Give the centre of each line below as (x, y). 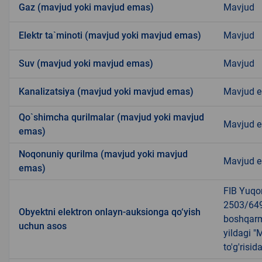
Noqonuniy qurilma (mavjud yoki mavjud (103, 154)
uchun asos (43, 226)
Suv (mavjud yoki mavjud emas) (86, 63)
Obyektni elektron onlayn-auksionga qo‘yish (110, 212)
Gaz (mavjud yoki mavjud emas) (86, 7)
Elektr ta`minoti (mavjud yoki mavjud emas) (110, 35)
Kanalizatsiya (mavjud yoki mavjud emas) (106, 91)
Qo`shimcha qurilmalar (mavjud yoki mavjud (111, 117)
